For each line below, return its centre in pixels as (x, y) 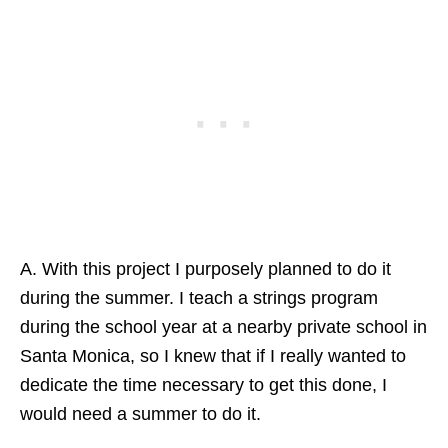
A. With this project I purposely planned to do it (205, 268)
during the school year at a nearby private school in (223, 326)
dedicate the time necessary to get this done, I (203, 384)
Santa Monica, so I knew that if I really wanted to (213, 355)
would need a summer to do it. (140, 413)
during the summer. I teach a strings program (199, 297)
